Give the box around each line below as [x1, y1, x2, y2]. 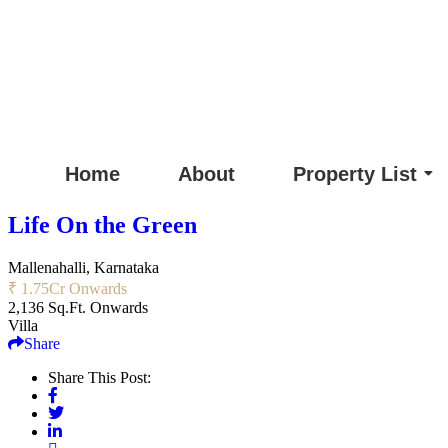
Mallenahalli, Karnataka [8, 258, 159, 276]
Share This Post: [48, 368, 151, 386]
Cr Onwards [49, 279, 127, 297]
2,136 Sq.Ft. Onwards [8, 298, 148, 316]
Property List [293, 163, 417, 185]
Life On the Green [8, 211, 197, 238]
